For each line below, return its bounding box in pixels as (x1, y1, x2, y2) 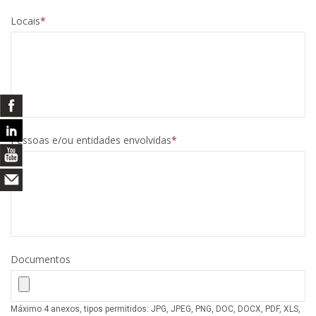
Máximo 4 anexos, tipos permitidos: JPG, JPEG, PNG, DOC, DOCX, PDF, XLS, (11, 304, 300, 315)
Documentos (11, 253, 71, 267)
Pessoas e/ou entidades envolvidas (11, 133, 171, 147)
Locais (11, 14, 40, 28)
